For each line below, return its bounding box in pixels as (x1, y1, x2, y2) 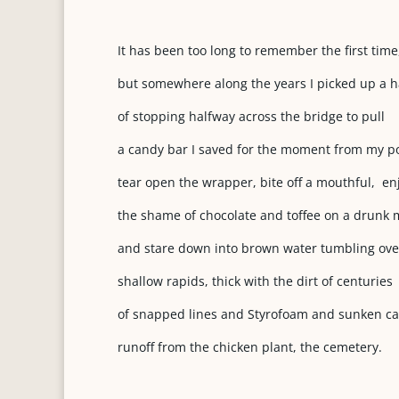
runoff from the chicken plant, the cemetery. (118, 338, 382, 355)
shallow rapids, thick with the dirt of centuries (118, 273, 393, 289)
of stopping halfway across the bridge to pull (118, 108, 385, 125)
